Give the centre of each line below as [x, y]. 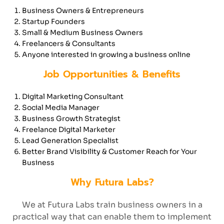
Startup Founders [53, 21]
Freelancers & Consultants [69, 43]
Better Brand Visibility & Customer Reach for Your [109, 151]
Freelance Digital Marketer [69, 129]
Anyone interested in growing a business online [106, 54]
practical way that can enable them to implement [112, 217]
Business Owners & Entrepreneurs [83, 10]
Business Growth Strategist [71, 118]
